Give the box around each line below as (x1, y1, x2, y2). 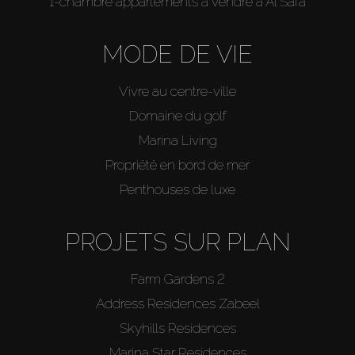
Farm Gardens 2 (130, 271, 225, 288)
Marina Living (138, 132, 217, 149)
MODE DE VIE (102, 40, 253, 69)
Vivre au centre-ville (119, 83, 236, 100)
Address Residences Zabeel (95, 296, 260, 312)
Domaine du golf (128, 108, 227, 124)
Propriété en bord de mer (105, 157, 250, 174)
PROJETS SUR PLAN (64, 228, 291, 257)
